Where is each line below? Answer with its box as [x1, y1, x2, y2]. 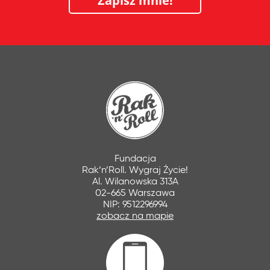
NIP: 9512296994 [102, 198, 168, 210]
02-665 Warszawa [95, 187, 175, 198]
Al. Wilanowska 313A [92, 175, 178, 187]
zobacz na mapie [96, 210, 174, 221]
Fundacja [114, 152, 156, 164]
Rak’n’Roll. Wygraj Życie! [82, 164, 188, 175]
